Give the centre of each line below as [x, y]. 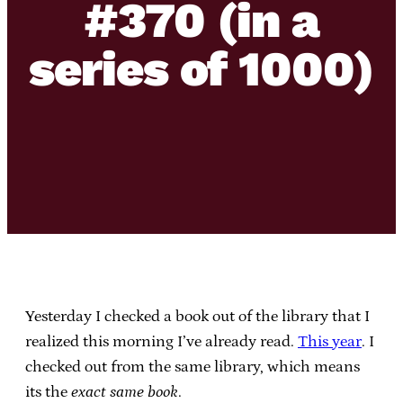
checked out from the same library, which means [193, 367]
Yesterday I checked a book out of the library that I [197, 316]
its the [48, 392]
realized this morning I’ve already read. [161, 341]
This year [330, 341]
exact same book [125, 392]
